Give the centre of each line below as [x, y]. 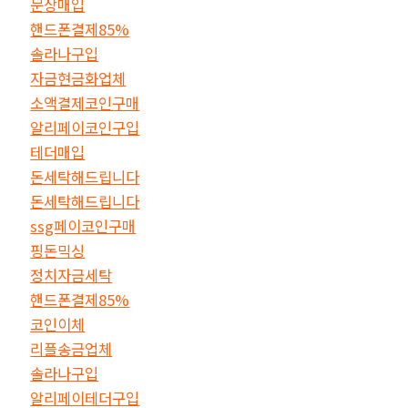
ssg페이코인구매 [83, 225]
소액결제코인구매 [85, 102]
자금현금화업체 [78, 78]
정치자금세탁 [71, 275]
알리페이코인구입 [85, 127]
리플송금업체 [71, 348]
